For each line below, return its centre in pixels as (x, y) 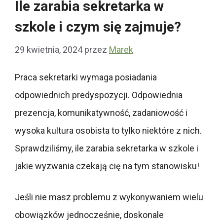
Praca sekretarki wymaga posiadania (86, 77)
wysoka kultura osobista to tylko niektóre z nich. (108, 130)
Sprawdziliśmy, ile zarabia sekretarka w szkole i (107, 148)
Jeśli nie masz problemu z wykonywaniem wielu (109, 197)
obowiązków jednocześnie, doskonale (89, 215)
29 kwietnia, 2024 (49, 50)
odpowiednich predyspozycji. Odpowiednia (99, 95)
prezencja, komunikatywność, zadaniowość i (101, 112)
